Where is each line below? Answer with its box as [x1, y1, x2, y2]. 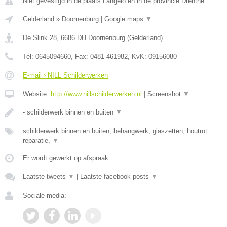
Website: [23, 90, 51, 98]
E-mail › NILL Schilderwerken [23, 71, 108, 79]
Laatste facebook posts [80, 173, 151, 180]
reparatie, [23, 137, 52, 144]
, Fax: [71, 53, 90, 60]
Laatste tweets [23, 173, 68, 180]
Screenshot [147, 90, 183, 98]
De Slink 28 [23, 34, 57, 42]
